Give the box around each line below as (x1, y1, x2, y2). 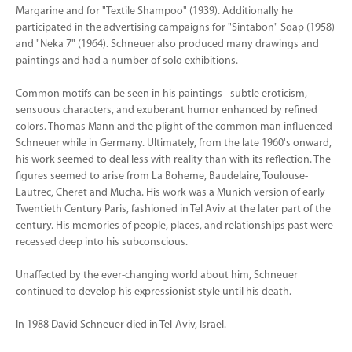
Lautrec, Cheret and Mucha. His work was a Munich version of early (16, 187, 325, 199)
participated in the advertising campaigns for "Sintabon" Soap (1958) (16, 22, 335, 34)
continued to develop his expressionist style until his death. (16, 286, 291, 298)
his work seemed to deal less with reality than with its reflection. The (16, 154, 331, 166)
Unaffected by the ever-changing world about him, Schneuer (16, 269, 298, 281)
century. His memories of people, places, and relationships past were (16, 220, 333, 232)
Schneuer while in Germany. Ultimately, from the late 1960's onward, (16, 137, 332, 149)
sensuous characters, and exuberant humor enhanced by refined (16, 104, 317, 116)
